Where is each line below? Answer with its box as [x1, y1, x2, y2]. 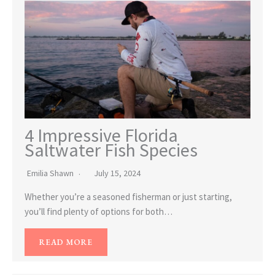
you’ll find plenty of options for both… [25, 206, 172, 218]
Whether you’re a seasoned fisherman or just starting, [25, 191, 232, 203]
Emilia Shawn [27, 168, 74, 179]
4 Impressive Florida [25, 123, 178, 147]
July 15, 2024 [94, 168, 141, 179]
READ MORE [39, 237, 93, 248]
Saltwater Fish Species [25, 138, 198, 162]
